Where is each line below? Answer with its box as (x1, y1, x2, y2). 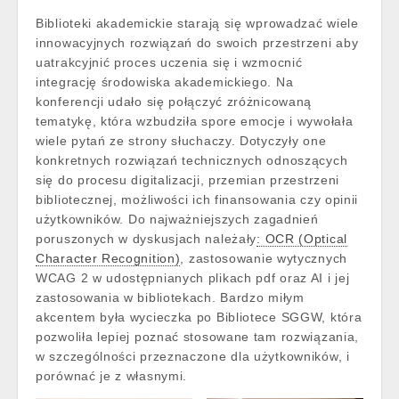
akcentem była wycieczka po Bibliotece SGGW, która (36, 310, 362, 324)
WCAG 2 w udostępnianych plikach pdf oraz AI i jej (36, 271, 350, 285)
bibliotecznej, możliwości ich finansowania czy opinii (36, 192, 359, 207)
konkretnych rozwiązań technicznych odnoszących (36, 153, 348, 167)
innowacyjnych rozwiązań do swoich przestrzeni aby (36, 36, 359, 50)
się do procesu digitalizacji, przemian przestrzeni (36, 173, 340, 187)
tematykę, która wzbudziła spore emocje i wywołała (36, 114, 354, 128)
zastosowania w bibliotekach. (36, 290, 216, 305)
